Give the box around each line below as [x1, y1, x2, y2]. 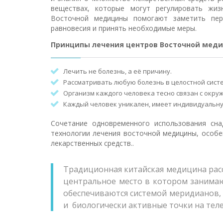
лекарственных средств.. [51, 138, 134, 148]
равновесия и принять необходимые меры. [51, 23, 197, 33]
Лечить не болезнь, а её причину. [63, 67, 172, 76]
